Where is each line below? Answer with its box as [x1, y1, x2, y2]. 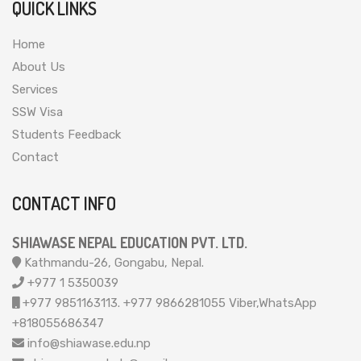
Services [12, 81, 58, 97]
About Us [12, 59, 65, 74]
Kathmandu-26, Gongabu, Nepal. [21, 255, 204, 270]
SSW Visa [12, 104, 63, 119]
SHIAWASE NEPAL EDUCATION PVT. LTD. [12, 233, 247, 251]
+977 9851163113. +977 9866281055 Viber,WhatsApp [19, 295, 317, 310]
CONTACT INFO [12, 191, 116, 214]
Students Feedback [12, 127, 121, 142]
